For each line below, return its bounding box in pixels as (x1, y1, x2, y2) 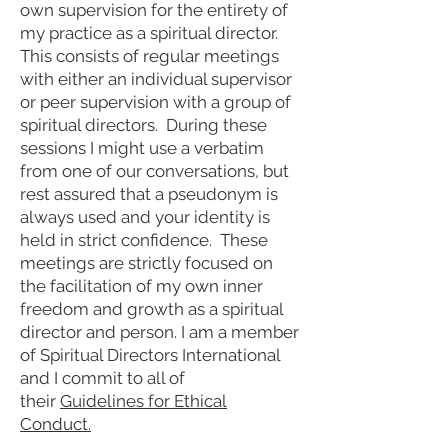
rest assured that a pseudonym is (20, 183, 278, 204)
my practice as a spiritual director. (20, 22, 282, 43)
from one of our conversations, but (20, 160, 289, 181)
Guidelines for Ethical (60, 390, 227, 411)
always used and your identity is (20, 206, 270, 227)
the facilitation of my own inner (20, 275, 263, 296)
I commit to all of (54, 367, 185, 388)
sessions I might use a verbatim (20, 137, 264, 158)
